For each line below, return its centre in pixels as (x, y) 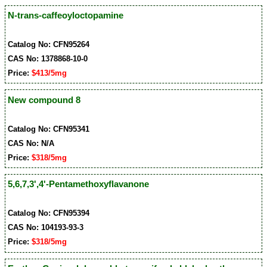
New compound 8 (44, 100)
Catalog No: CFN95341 (49, 129)
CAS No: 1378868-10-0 (48, 59)
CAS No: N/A (31, 143)
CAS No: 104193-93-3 (46, 228)
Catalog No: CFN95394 (49, 213)
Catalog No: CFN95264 (49, 45)
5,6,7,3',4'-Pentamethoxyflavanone (79, 184)
